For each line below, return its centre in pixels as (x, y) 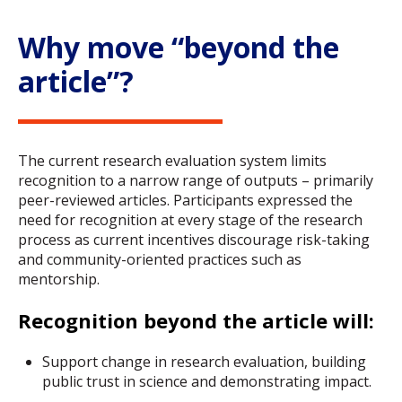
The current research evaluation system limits (172, 160)
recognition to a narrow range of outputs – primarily (196, 180)
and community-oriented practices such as (160, 259)
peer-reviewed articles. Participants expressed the (185, 200)
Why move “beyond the (179, 48)
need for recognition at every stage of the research (190, 219)
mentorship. (59, 279)
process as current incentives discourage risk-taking (194, 239)
